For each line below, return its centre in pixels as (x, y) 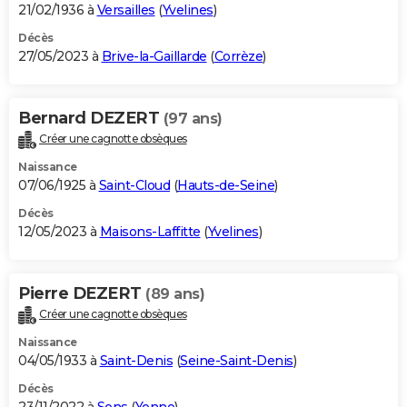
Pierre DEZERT (82, 294)
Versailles (126, 10)
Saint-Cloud (134, 186)
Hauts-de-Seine (226, 186)
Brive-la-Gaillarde (154, 57)
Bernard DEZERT (91, 119)
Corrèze (238, 57)
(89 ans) (175, 294)
